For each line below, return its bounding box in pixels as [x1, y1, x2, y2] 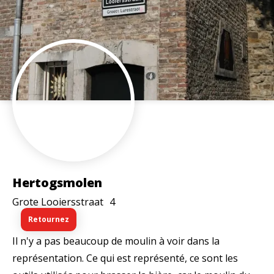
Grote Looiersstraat [12, 194, 103, 209]
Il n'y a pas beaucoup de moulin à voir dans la [12, 234, 220, 248]
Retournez [28, 213, 69, 224]
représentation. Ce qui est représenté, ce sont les [12, 251, 238, 265]
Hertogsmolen [12, 174, 102, 191]
